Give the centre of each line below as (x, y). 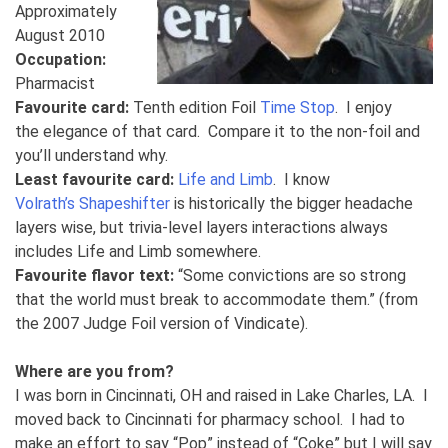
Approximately (66, 12)
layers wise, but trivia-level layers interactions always (201, 228)
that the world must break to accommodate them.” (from (216, 300)
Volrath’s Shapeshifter (92, 204)
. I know (301, 180)
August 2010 (60, 36)
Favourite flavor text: (94, 276)
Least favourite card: (94, 180)
